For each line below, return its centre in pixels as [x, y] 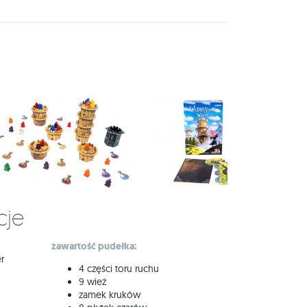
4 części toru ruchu [119, 269]
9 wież [93, 282]
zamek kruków [110, 295]
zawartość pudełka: [94, 246]
